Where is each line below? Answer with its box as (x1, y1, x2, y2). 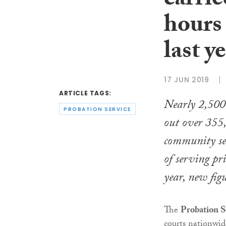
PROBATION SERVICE (64, 105, 131, 113)
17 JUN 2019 (164, 74, 209, 85)
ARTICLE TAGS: (59, 89, 111, 98)
